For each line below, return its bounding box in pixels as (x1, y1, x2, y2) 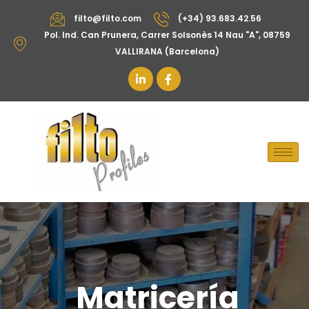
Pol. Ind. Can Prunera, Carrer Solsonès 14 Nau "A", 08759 (44, 29, 291, 41)
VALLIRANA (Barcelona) (115, 46, 220, 57)
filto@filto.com (74, 12, 141, 24)
